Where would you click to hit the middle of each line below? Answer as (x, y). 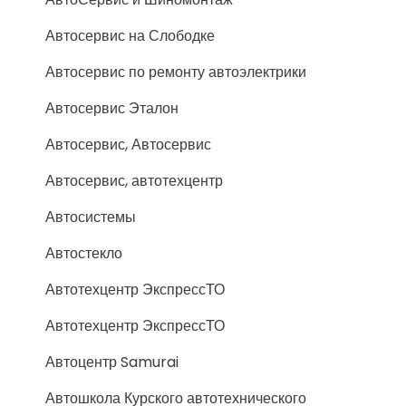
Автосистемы (91, 217)
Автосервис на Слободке (130, 36)
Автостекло (84, 253)
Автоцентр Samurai (112, 362)
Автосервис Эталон (112, 108)
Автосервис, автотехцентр (134, 181)
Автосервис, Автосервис (128, 145)
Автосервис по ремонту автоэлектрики (176, 72)
